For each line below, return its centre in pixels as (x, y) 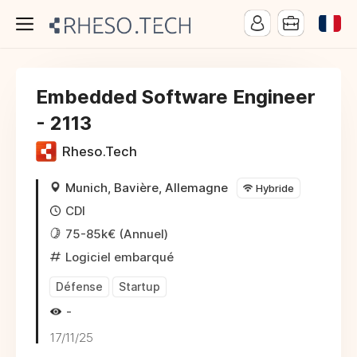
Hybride (275, 188)
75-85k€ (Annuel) (117, 234)
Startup (139, 286)
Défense (79, 286)
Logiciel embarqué (120, 257)
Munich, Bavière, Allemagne (147, 188)
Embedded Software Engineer (176, 97)
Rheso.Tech (100, 152)
